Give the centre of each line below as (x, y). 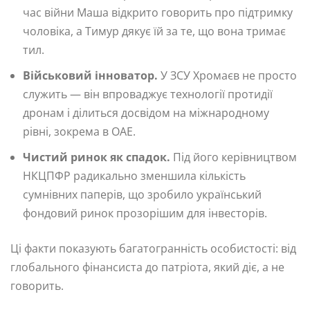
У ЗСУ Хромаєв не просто (227, 75)
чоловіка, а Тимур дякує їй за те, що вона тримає (154, 31)
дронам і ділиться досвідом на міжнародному (146, 112)
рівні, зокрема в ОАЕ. (79, 131)
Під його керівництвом (234, 157)
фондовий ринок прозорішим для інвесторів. (145, 213)
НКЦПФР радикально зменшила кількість (134, 175)
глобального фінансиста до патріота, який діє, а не (147, 267)
